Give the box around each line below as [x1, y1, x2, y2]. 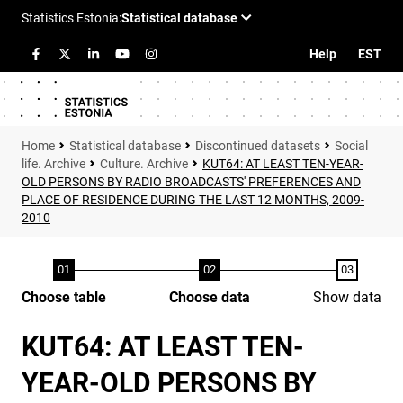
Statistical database [69, 139, 181, 153]
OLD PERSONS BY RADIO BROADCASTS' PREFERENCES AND [22, 175, 361, 189]
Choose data [169, 289, 250, 306]
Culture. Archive [100, 157, 188, 171]
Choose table [22, 289, 106, 306]
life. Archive [22, 157, 85, 171]
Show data [313, 289, 381, 306]
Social [335, 139, 368, 153]
